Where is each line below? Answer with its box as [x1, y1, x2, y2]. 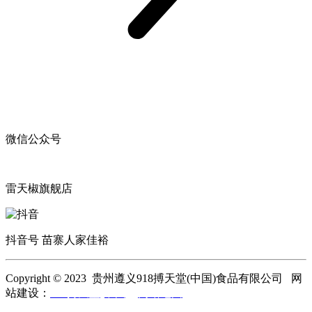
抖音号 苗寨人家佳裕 [6, 233, 109, 246]
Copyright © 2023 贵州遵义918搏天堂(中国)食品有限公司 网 [6, 272, 302, 284]
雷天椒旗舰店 [6, 182, 72, 194]
